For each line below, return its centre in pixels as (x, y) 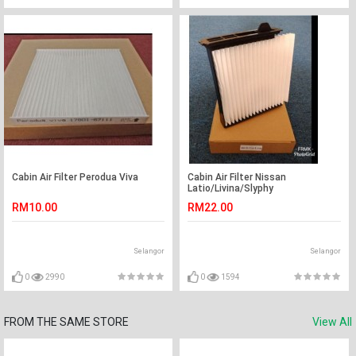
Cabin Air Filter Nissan (237, 177)
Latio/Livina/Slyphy (231, 188)
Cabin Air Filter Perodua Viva (75, 177)
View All (332, 322)
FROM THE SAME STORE (66, 322)
